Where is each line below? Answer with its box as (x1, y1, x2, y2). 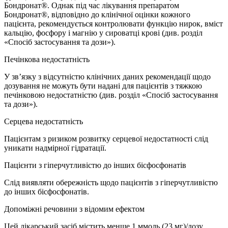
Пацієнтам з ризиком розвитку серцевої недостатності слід (4, 134, 208, 144)
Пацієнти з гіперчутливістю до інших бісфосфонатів (4, 161, 186, 170)
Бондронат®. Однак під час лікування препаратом (4, 1, 179, 10)
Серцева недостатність (4, 117, 83, 126)
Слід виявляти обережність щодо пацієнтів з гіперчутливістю (4, 178, 218, 187)
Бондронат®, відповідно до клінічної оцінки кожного (4, 10, 190, 19)
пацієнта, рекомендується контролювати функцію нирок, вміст (4, 19, 223, 28)
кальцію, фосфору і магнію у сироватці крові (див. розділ (4, 28, 203, 38)
